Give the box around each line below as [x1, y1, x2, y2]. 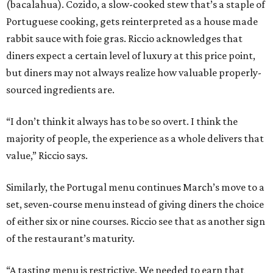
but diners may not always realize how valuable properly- [6, 66, 261, 79]
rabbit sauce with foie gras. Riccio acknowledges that [6, 32, 243, 45]
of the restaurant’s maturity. [6, 232, 135, 245]
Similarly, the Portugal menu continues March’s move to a [6, 181, 264, 194]
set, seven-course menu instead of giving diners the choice [6, 198, 264, 211]
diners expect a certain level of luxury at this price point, [6, 49, 255, 62]
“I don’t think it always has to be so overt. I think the [6, 115, 238, 128]
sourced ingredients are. [6, 83, 115, 96]
